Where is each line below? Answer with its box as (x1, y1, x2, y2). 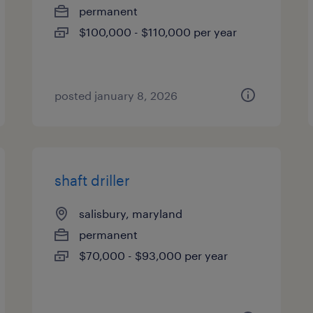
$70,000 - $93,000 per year (79, 249, 228, 262)
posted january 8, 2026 (54, 89, 178, 102)
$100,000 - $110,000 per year (79, 25, 238, 38)
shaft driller (54, 172, 131, 189)
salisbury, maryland (79, 207, 183, 220)
